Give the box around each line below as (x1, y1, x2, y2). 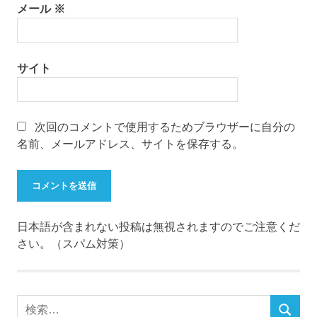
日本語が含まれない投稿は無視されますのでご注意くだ (17, 221, 300, 234)
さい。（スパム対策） (17, 238, 130, 250)
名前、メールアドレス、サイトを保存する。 (17, 138, 243, 151)
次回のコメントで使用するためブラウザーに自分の (35, 121, 295, 134)
